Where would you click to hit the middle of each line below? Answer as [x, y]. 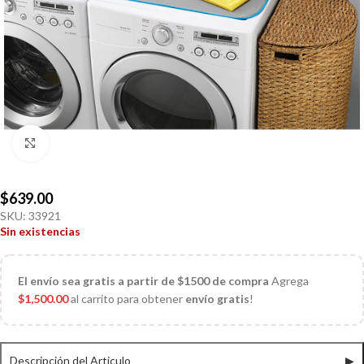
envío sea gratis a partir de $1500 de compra [149, 281]
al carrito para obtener [127, 299]
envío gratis [217, 299]
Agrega [289, 281]
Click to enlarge [87, 143]
